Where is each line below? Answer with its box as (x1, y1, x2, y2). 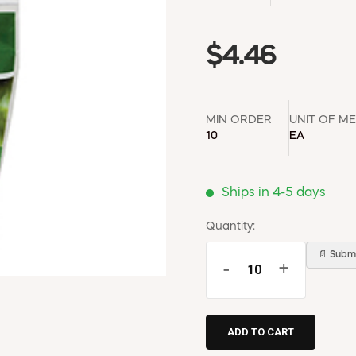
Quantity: (206, 220, 255, 232)
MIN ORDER (206, 114, 272, 126)
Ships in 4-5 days (222, 186, 326, 199)
